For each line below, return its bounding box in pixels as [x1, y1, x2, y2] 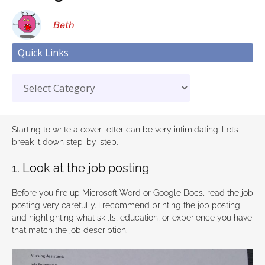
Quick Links [18, 46, 69, 60]
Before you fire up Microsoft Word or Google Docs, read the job [12, 188, 253, 198]
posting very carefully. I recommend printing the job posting [12, 201, 240, 211]
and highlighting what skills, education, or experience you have [12, 213, 252, 223]
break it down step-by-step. [12, 137, 118, 147]
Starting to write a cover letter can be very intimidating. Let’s [12, 125, 238, 135]
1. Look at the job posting [12, 161, 149, 176]
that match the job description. [12, 225, 127, 235]
